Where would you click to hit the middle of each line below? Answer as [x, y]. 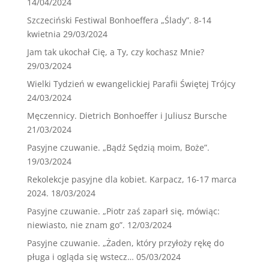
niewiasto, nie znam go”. [76, 225]
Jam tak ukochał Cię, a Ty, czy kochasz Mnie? [115, 52]
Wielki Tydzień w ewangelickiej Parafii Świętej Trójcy [131, 84]
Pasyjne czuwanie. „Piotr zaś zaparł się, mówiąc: [123, 211]
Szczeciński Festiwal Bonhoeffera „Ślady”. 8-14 [119, 20]
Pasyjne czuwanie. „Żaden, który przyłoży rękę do [125, 243]
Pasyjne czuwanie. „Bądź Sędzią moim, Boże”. [118, 148]
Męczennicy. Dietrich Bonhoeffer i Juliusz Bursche [127, 116]
